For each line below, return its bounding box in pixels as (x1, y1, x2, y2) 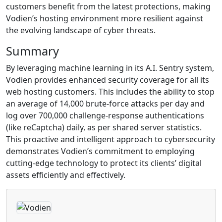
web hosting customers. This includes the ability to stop (6, 86, 215, 97)
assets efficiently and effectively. (6, 169, 125, 180)
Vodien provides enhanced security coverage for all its (6, 74, 209, 85)
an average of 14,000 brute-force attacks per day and (6, 98, 205, 109)
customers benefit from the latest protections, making (6, 1, 211, 12)
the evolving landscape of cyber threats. (6, 25, 156, 36)
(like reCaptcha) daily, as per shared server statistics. (6, 122, 202, 133)
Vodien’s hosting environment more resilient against (6, 13, 203, 24)
